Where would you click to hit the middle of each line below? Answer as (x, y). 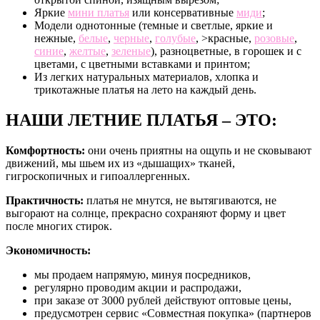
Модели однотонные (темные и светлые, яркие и (154, 26)
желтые (87, 51)
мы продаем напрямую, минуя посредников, (142, 274)
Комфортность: (45, 150)
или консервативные (183, 13)
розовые (274, 39)
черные (131, 39)
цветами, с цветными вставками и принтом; (142, 64)
